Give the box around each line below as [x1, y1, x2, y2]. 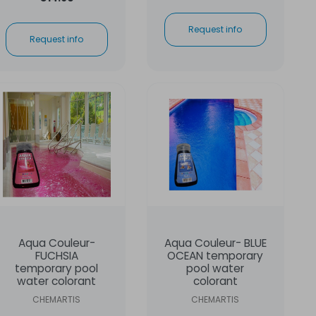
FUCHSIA [35, 248, 78, 263]
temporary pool [15, 260, 99, 276]
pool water [186, 260, 245, 276]
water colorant [17, 273, 97, 288]
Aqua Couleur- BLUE [164, 235, 267, 250]
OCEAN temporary [167, 248, 264, 263]
